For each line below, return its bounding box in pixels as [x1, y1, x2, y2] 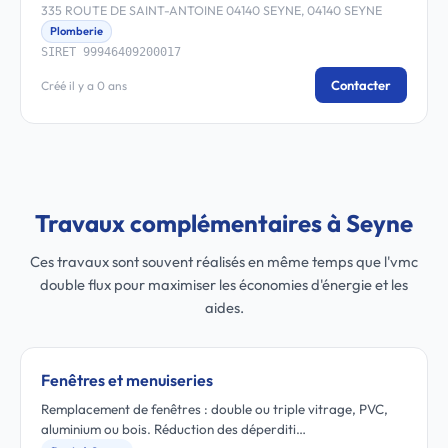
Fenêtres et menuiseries [41, 370, 213, 390]
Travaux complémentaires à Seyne [35, 208, 413, 238]
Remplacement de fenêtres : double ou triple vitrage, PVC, [41, 401, 388, 417]
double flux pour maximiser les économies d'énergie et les [40, 275, 408, 294]
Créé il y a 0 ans [41, 77, 127, 93]
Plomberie [50, 24, 103, 38]
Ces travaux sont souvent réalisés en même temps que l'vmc [30, 252, 418, 271]
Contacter [331, 77, 391, 93]
